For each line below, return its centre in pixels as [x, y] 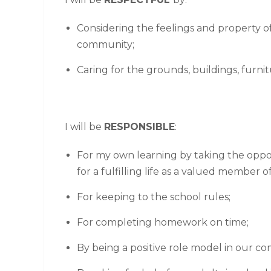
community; [105, 44]
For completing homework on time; [162, 222]
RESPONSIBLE [139, 126]
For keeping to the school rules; [153, 197]
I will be [84, 126]
